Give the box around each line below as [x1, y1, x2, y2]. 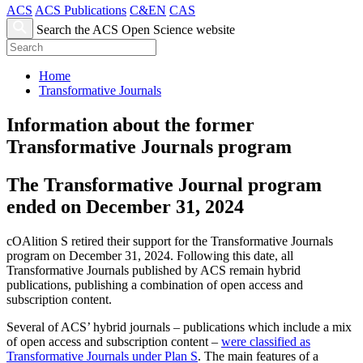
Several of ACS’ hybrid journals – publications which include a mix [6, 320, 352, 335]
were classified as [221, 335, 310, 349]
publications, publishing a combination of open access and [6, 278, 303, 293]
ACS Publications [35, 3, 126, 18]
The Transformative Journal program [6, 174, 322, 196]
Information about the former [6, 114, 254, 136]
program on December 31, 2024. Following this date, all [6, 249, 293, 263]
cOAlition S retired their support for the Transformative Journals [6, 234, 333, 249]
